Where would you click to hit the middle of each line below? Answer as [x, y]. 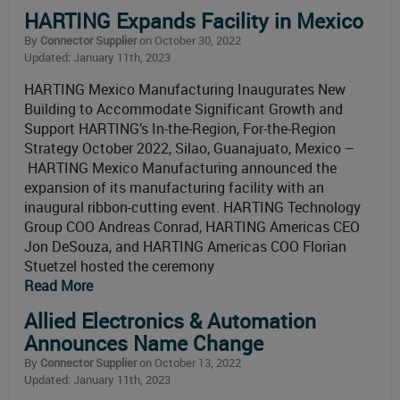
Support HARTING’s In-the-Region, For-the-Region [180, 129]
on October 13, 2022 [189, 362]
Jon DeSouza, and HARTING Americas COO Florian [185, 246]
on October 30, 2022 [189, 40]
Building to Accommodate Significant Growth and [183, 109]
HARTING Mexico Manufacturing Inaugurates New [185, 89]
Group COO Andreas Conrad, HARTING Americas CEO [192, 227]
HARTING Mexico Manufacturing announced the [180, 168]
